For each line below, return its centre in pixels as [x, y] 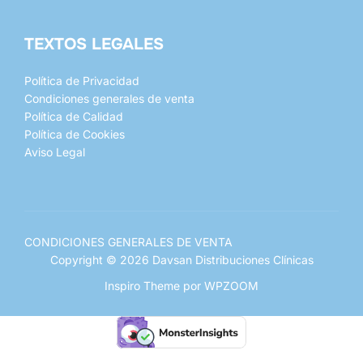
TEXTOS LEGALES [94, 45]
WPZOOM [231, 285]
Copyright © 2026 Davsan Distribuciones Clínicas [181, 259]
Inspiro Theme [142, 285]
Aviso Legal [55, 152]
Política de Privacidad [82, 81]
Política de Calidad [74, 117]
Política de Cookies [75, 135]
